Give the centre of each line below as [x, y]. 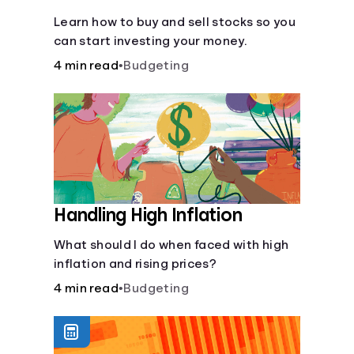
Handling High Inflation [148, 215]
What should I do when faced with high [171, 245]
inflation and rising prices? [136, 264]
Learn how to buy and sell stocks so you [175, 22]
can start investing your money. [151, 41]
